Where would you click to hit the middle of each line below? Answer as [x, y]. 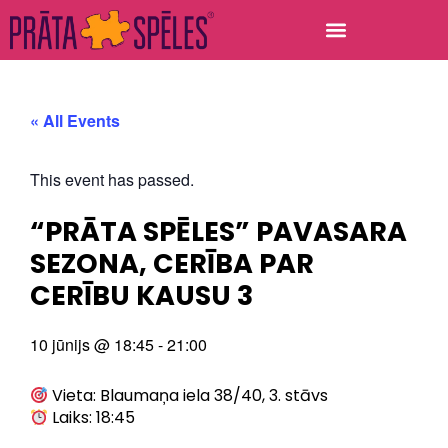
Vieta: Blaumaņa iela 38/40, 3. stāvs [188, 395]
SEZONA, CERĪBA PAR [172, 263]
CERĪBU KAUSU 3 [141, 295]
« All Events [75, 120]
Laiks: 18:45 [92, 417]
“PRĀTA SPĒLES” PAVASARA [218, 231]
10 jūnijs [60, 344]
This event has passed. [112, 179]
